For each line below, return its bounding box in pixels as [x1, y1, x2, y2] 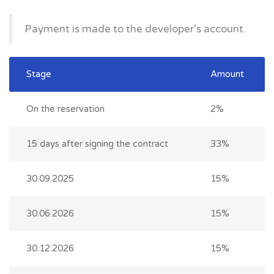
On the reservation [26, 103, 105, 115]
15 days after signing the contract [26, 138, 168, 150]
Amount [210, 68, 244, 80]
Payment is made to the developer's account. [24, 23, 246, 36]
